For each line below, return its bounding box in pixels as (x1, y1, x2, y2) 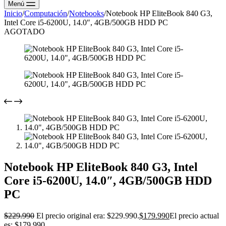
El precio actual (169, 211, 219, 220)
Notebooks (69, 9, 104, 18)
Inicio (4, 9, 22, 18)
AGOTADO (4, 27, 45, 36)
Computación (24, 9, 67, 18)
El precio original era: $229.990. (36, 211, 139, 220)
